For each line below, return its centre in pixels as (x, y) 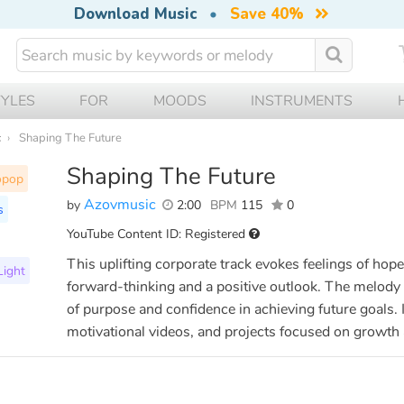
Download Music (135, 14)
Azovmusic (120, 204)
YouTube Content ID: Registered (158, 234)
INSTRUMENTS (302, 101)
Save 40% (266, 14)
